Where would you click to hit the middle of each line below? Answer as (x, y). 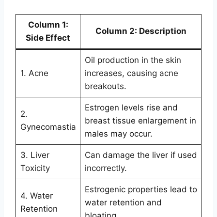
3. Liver (35, 155)
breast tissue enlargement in (140, 120)
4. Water (36, 195)
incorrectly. (106, 168)
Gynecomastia (48, 127)
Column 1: (48, 24)
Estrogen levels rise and (131, 107)
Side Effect (48, 38)
